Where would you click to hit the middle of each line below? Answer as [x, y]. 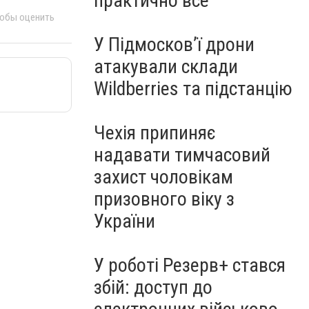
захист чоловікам [163, 177]
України [124, 221]
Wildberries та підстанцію [193, 89]
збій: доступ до [153, 287]
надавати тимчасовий [182, 155]
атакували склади [166, 67]
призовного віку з [164, 199]
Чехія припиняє [155, 133]
